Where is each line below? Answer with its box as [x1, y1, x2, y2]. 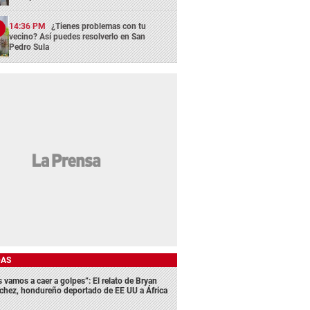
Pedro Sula [9, 42, 50, 53]
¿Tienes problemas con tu [51, 21, 147, 32]
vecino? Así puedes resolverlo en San [9, 32, 146, 42]
